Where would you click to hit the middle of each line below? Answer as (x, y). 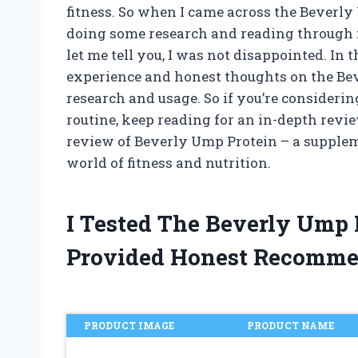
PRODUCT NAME (291, 326)
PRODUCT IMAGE (129, 326)
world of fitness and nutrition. (169, 163)
